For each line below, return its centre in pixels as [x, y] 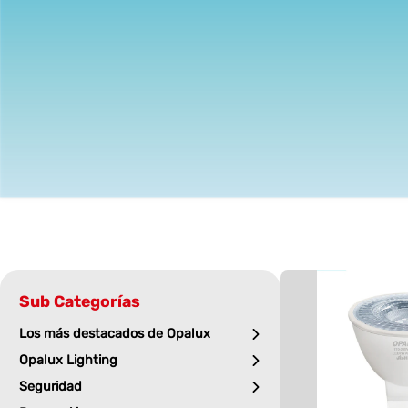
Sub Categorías [79, 302]
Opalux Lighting [68, 361]
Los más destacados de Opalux [114, 334]
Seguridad [50, 387]
